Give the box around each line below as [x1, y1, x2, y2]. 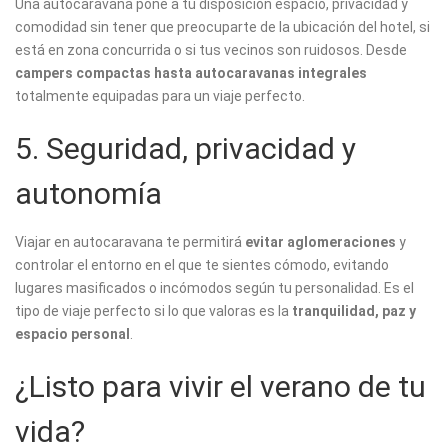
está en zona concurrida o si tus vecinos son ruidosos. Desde [15, 42, 407, 59]
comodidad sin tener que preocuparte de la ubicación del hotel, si [15, 19, 430, 36]
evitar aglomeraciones [245, 234, 396, 251]
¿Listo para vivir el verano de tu [15, 369, 426, 405]
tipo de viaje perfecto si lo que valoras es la [15, 303, 292, 320]
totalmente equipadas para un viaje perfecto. [15, 88, 305, 105]
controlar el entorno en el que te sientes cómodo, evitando [15, 257, 389, 274]
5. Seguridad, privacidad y [15, 131, 356, 167]
